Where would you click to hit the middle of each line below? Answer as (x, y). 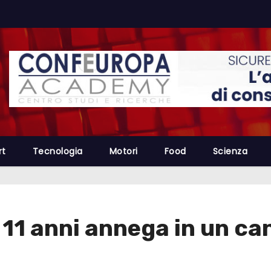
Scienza (230, 152)
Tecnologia (57, 152)
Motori (123, 152)
